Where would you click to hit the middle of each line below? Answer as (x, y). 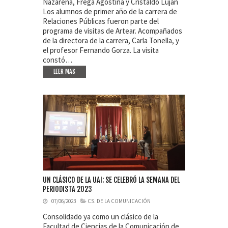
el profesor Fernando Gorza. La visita (101, 50)
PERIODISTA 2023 (67, 189)
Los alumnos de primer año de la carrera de (110, 11)
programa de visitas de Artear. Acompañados (112, 31)
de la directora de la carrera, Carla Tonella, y (111, 40)
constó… (58, 60)
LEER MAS (64, 71)
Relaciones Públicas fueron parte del (101, 21)
